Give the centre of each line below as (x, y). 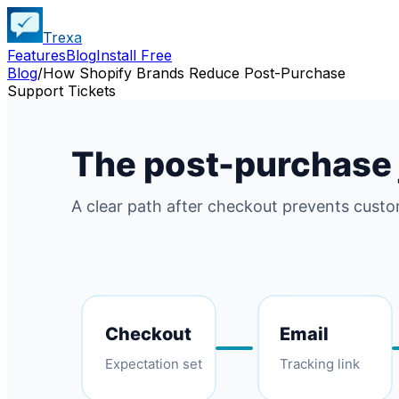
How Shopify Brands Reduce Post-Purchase (194, 73)
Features (37, 55)
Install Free (134, 55)
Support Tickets (61, 91)
